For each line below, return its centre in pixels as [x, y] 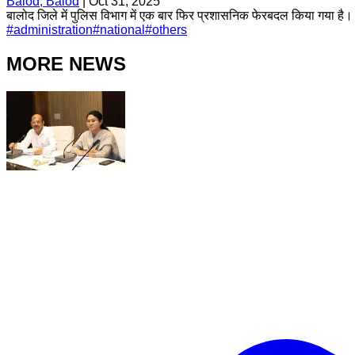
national [122, 29]
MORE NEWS [66, 63]
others [170, 29]
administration [53, 29]
